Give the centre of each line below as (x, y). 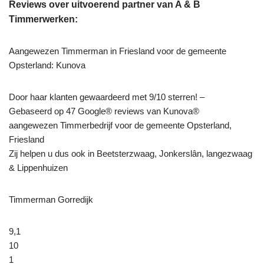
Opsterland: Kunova (47, 65)
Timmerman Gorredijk (51, 200)
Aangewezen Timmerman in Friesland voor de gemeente (118, 51)
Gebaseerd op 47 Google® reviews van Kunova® (104, 111)
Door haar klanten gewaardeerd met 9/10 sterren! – (107, 97)
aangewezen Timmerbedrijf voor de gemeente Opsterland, (120, 126)
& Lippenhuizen (39, 168)
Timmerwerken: (43, 19)
